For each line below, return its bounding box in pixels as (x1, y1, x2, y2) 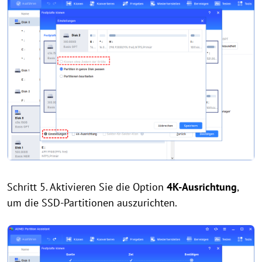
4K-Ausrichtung (167, 180, 237, 194)
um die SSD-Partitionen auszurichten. (7, 195, 177, 209)
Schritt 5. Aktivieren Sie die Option (7, 180, 167, 194)
